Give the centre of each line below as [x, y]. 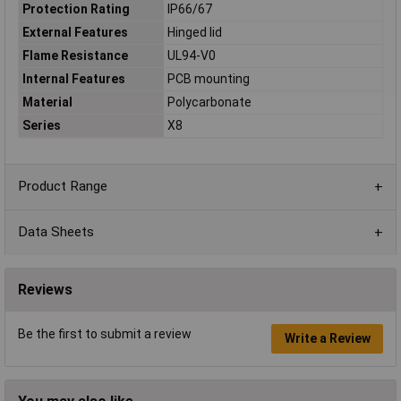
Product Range [63, 187]
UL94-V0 [191, 56]
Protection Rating [76, 9]
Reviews [45, 289]
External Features [75, 33]
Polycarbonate [209, 102]
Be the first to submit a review [105, 333]
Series [41, 126]
